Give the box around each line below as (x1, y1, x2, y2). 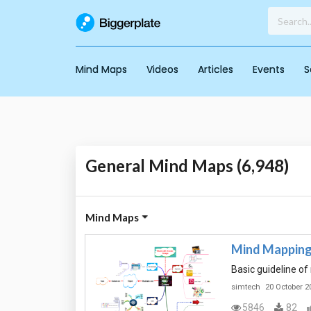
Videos (146, 62, 178, 76)
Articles (197, 62, 233, 76)
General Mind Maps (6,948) (85, 155, 289, 176)
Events (252, 62, 285, 76)
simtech (230, 283, 260, 292)
